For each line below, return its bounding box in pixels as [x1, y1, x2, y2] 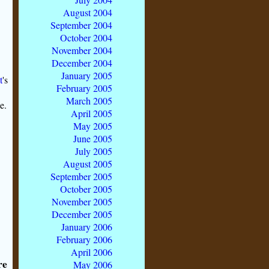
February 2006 [56, 233, 112, 246]
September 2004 [50, 19, 112, 32]
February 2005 [56, 82, 112, 95]
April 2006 [71, 246, 112, 259]
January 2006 [61, 220, 112, 234]
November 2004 [52, 44, 112, 57]
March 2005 [66, 94, 112, 107]
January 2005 [61, 69, 112, 82]
